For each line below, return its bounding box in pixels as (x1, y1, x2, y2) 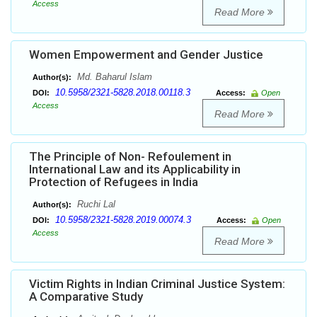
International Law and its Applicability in (29, 162, 241, 177)
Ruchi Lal (74, 199, 115, 210)
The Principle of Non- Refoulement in (29, 149, 231, 164)
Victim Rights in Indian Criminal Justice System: (29, 277, 285, 292)
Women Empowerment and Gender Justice (29, 47, 263, 62)
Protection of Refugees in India (29, 175, 198, 190)
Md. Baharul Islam (74, 71, 152, 83)
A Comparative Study (29, 289, 143, 304)
